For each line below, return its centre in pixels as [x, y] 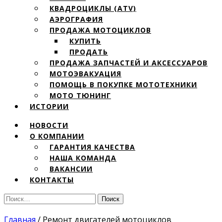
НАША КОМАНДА [83, 158]
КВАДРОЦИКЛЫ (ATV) [93, 8]
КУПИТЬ [85, 41]
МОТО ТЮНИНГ [80, 95]
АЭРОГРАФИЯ [76, 19]
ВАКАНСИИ [71, 169]
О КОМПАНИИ [57, 136]
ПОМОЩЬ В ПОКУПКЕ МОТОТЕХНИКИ [123, 84]
